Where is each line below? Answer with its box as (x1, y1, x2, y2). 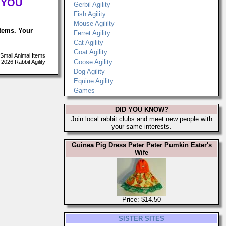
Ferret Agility (74, 29, 110, 37)
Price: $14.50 (122, 196, 161, 203)
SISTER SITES (119, 215, 164, 222)
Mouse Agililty (74, 20, 115, 27)
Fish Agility (74, 10, 106, 18)
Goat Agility (74, 48, 107, 56)
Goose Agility (74, 58, 112, 66)
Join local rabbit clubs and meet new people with (71, 115, 212, 123)
